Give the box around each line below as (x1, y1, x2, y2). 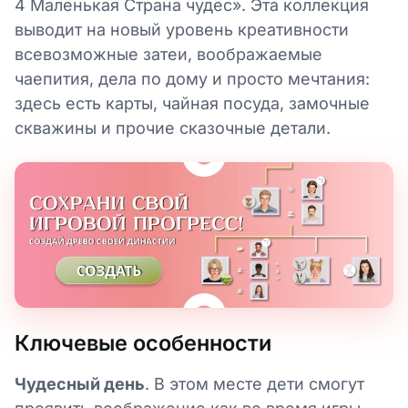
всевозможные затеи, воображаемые (15, 44, 322, 64)
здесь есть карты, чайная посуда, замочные (15, 93, 370, 113)
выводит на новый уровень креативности (15, 19, 349, 39)
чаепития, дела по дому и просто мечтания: (15, 68, 370, 88)
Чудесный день (15, 373, 145, 393)
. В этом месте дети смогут (145, 373, 364, 393)
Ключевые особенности (15, 329, 271, 356)
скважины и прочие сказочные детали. (15, 117, 331, 138)
